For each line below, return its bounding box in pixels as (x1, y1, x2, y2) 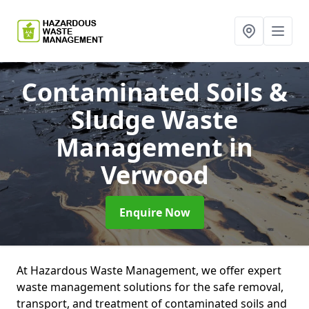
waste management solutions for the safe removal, (17, 279, 283, 295)
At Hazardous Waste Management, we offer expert (17, 263, 281, 278)
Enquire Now (119, 205, 190, 220)
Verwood (100, 158, 209, 192)
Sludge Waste (71, 103, 238, 137)
